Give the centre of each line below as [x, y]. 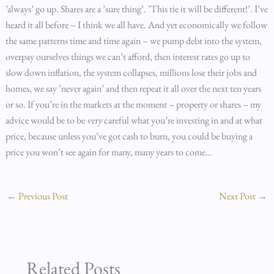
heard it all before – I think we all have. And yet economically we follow [136, 25]
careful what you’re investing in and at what [182, 120]
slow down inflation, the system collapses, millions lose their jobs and [131, 72]
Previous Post [42, 196]
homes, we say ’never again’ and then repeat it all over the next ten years [133, 88]
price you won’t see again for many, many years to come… [109, 152]
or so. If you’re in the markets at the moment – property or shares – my [133, 104]
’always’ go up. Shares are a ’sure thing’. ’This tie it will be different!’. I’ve [136, 9]
